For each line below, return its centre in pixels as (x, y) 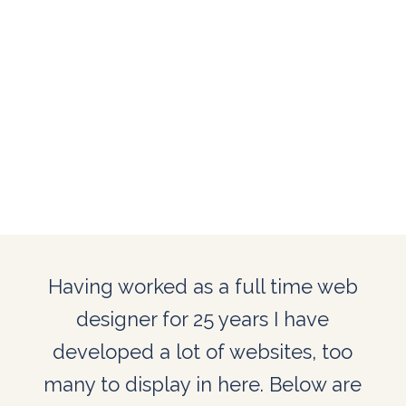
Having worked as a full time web (203, 286)
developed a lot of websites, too (203, 351)
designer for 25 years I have (203, 319)
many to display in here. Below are (203, 384)
